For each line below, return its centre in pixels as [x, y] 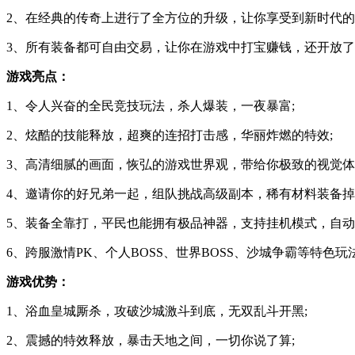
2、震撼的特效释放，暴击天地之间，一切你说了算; [151, 340]
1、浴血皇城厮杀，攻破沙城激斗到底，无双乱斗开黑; [157, 311]
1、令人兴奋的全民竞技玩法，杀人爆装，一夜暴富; [151, 105]
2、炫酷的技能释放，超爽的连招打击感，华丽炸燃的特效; [170, 135]
